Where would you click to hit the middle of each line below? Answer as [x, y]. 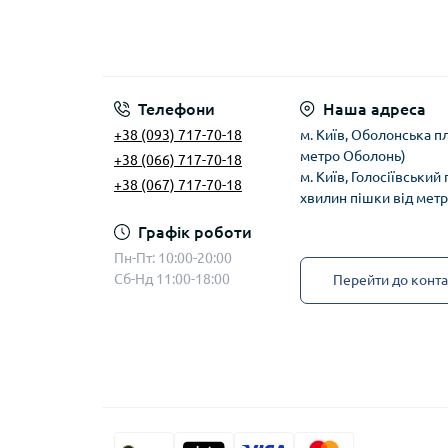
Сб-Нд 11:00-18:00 [172, 278]
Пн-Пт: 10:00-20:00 [173, 257]
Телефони [176, 108]
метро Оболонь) [353, 155]
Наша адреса [374, 108]
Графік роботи [195, 231]
